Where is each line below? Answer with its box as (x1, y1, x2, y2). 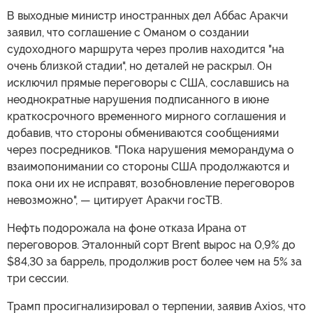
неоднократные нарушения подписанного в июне (7, 92, 269, 106)
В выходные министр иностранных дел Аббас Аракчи (7, 8, 288, 22)
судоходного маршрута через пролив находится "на (7, 42, 284, 56)
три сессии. (7, 271, 68, 285)
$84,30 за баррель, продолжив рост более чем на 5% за (7, 254, 302, 268)
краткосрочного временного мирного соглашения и (7, 109, 286, 123)
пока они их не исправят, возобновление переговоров (7, 176, 294, 190)
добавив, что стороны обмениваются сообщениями (7, 126, 279, 140)
